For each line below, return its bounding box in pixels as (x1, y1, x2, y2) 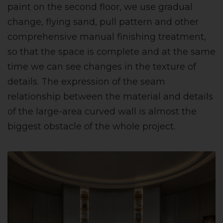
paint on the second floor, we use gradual (7, 1, 193, 13)
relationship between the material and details (7, 91, 213, 103)
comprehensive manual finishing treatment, (7, 31, 206, 43)
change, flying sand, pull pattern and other (7, 16, 199, 28)
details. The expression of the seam (7, 76, 165, 88)
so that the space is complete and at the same (7, 46, 216, 58)
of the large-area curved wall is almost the (7, 106, 197, 117)
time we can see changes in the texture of (7, 61, 196, 73)
